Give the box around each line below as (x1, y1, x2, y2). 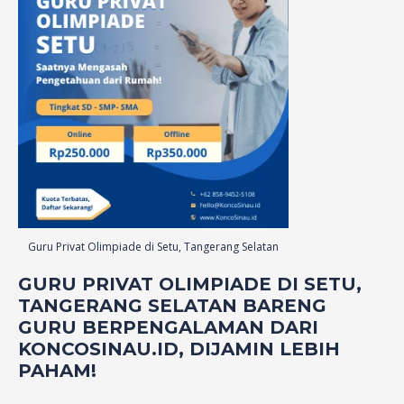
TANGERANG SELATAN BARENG (18, 294, 326, 317)
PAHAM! (18, 359, 96, 381)
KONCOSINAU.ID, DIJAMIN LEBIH (18, 337, 340, 360)
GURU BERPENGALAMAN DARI (18, 316, 318, 338)
